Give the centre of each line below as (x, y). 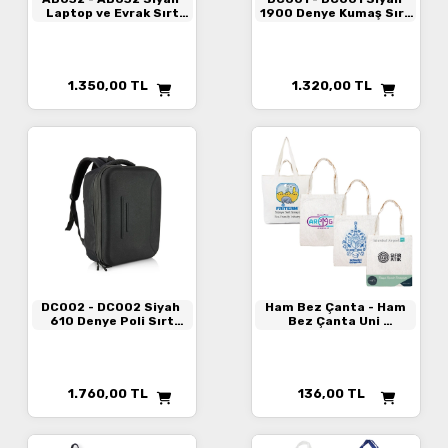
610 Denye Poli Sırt (112, 320)
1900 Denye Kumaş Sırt (336, 12)
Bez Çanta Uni (334, 320)
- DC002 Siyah (134, 306)
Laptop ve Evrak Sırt (112, 12)
